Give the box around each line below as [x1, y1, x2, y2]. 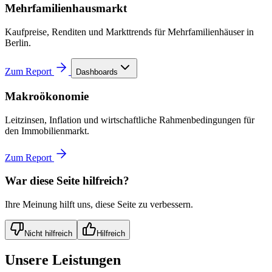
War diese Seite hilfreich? [5, 174, 129, 188]
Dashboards [76, 67, 118, 77]
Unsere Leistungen [5, 251, 121, 268]
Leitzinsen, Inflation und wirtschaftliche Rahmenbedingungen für [5, 114, 254, 125]
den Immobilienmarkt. [5, 125, 89, 136]
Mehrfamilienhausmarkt [5, 2, 127, 15]
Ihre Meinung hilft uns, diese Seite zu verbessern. [5, 199, 193, 209]
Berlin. [5, 38, 31, 49]
